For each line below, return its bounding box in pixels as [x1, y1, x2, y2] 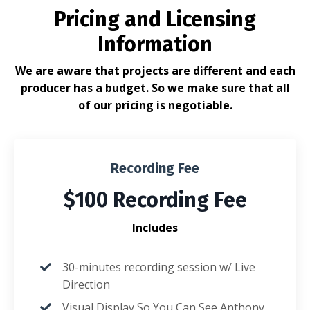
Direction [62, 276, 110, 292]
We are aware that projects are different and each [15, 62, 295, 78]
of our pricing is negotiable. [77, 97, 232, 113]
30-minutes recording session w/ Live [62, 259, 255, 275]
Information [98, 31, 212, 57]
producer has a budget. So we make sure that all [20, 80, 290, 95]
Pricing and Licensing [54, 6, 256, 32]
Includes [132, 219, 178, 235]
